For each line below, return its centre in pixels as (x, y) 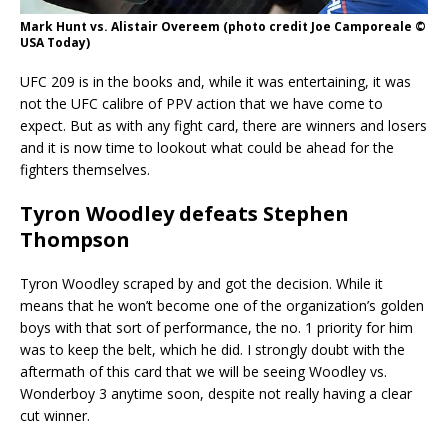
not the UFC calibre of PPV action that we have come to (201, 103)
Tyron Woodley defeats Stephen (184, 213)
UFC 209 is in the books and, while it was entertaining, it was (215, 81)
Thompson (75, 239)
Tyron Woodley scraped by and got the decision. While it (201, 283)
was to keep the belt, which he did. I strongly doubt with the (212, 349)
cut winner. (55, 415)
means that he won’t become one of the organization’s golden (222, 305)
